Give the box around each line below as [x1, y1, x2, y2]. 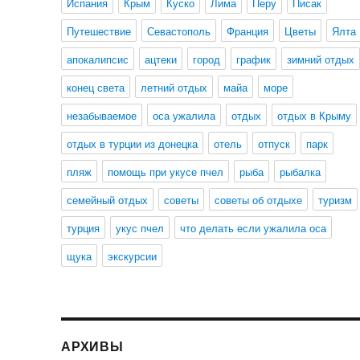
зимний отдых [287, 51, 355, 67]
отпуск [258, 136, 291, 151]
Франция [227, 23, 269, 39]
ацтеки [145, 51, 178, 67]
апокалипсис [67, 51, 129, 67]
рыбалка [280, 164, 321, 179]
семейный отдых [67, 192, 149, 207]
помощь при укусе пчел [108, 164, 224, 179]
